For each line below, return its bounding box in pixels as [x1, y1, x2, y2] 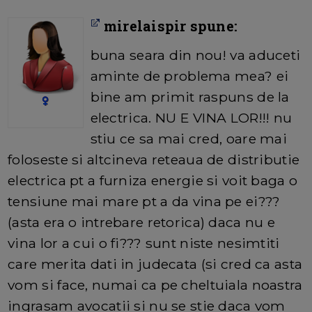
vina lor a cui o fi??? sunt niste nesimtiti [8, 235, 280, 252]
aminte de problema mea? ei [90, 68, 289, 85]
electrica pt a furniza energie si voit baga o [8, 172, 298, 189]
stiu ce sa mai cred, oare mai [90, 130, 287, 148]
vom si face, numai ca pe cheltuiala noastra [8, 276, 303, 294]
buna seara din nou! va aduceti [90, 47, 301, 64]
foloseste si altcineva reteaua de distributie [8, 151, 300, 169]
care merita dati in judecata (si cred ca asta [8, 256, 303, 273]
